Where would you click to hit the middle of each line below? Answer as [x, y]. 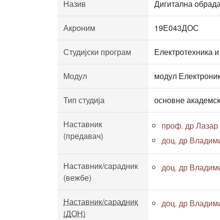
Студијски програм [97, 52]
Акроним [79, 28]
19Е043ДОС [177, 28]
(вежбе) [77, 178]
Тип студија [84, 100]
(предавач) [83, 136]
